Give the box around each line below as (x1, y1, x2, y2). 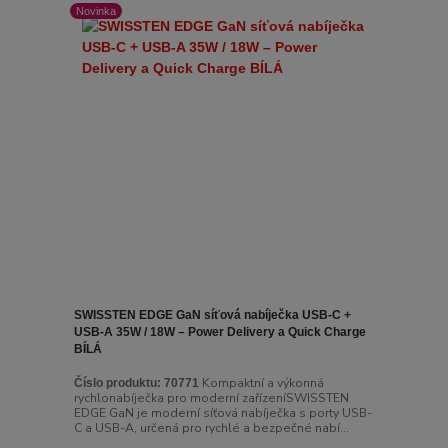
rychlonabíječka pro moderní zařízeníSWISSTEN (73, 389, 349, 406)
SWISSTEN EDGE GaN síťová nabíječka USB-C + (73, 308, 351, 323)
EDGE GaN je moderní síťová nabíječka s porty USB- (73, 404, 372, 421)
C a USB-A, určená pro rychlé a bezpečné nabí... (73, 419, 349, 436)
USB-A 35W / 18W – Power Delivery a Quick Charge (73, 325, 366, 340)
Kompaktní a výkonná (198, 374, 324, 391)
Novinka (76, 5, 117, 18)
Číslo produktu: (73, 375, 161, 390)
